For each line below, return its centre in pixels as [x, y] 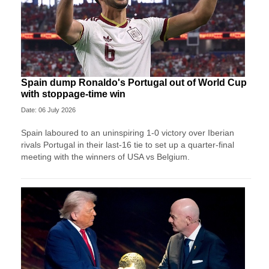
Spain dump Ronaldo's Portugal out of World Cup [134, 82]
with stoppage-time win [73, 94]
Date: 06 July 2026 [48, 110]
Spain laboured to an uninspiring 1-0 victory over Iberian [128, 132]
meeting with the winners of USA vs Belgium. [105, 156]
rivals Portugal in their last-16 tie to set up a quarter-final [128, 144]
